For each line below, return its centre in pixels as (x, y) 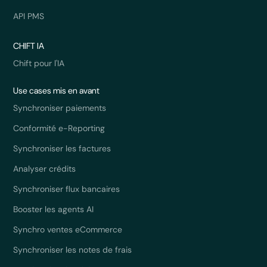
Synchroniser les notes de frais (73, 249)
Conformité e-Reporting (59, 128)
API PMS (29, 16)
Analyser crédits (45, 168)
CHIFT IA (29, 46)
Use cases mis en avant (57, 90)
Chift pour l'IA (39, 63)
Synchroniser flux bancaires (67, 189)
